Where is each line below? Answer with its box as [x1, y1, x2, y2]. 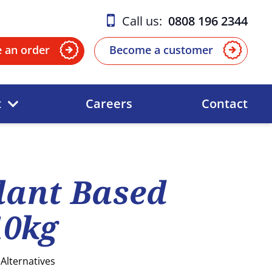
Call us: [122, 12, 168, 29]
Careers [85, 95, 132, 112]
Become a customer [109, 42, 213, 57]
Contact [201, 95, 248, 112]
